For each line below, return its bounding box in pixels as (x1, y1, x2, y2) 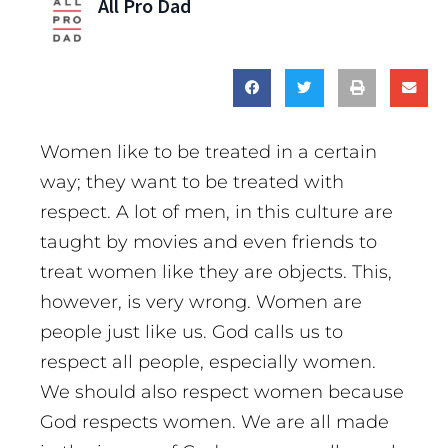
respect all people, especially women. (40, 351, 376, 374)
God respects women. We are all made (40, 411, 389, 434)
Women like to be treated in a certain (40, 141, 377, 164)
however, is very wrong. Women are (40, 291, 362, 314)
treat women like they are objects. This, (40, 261, 392, 284)
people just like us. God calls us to (40, 321, 343, 344)
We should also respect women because (40, 381, 404, 404)
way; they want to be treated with (40, 171, 344, 194)
